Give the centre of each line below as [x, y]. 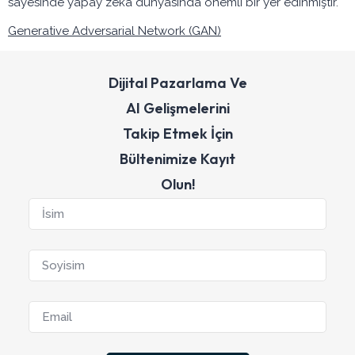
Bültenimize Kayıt [177, 159]
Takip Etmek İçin [177, 134]
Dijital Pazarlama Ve [177, 83]
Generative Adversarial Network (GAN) [115, 31]
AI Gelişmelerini [177, 109]
